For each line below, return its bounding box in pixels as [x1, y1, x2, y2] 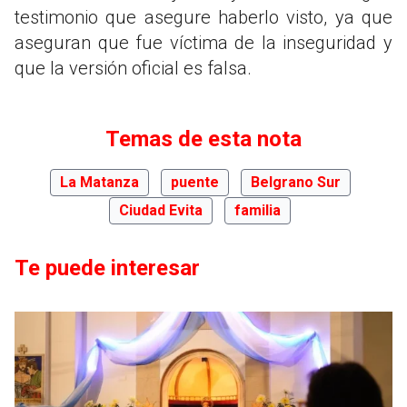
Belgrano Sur [250, 173, 341, 191]
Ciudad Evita [119, 201, 203, 219]
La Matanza [59, 173, 139, 191]
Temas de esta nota [105, 125, 302, 152]
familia [234, 201, 281, 219]
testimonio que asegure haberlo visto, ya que [15, 5, 392, 28]
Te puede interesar [15, 254, 200, 281]
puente [170, 173, 219, 191]
